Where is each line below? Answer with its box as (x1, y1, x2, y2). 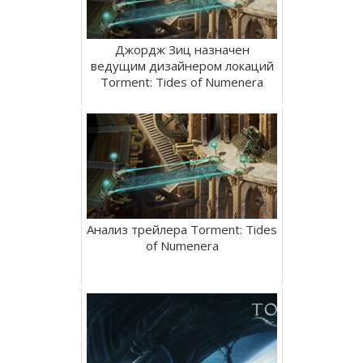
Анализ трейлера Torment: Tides (87, 220, 277, 237)
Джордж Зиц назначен (114, 41, 250, 58)
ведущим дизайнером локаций (90, 57, 274, 74)
